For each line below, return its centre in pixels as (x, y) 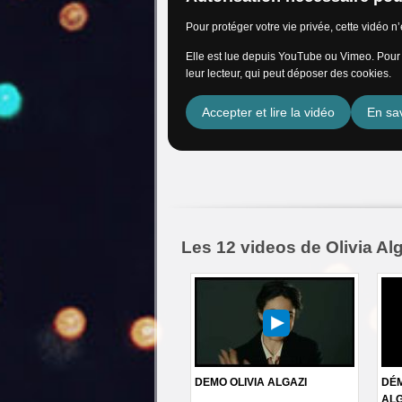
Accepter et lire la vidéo (268, 112)
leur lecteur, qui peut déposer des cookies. (288, 73)
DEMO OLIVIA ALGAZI (251, 382)
